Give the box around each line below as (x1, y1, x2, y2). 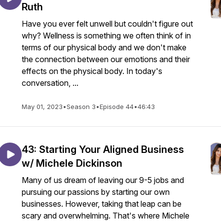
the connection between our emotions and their (22, 54, 190, 64)
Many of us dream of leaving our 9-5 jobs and (22, 175, 184, 185)
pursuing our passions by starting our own (22, 187, 170, 197)
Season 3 (67, 103, 96, 110)
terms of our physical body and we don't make (22, 42, 186, 52)
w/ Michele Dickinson (22, 157, 122, 169)
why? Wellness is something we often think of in (22, 31, 191, 40)
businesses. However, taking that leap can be (22, 199, 182, 209)
